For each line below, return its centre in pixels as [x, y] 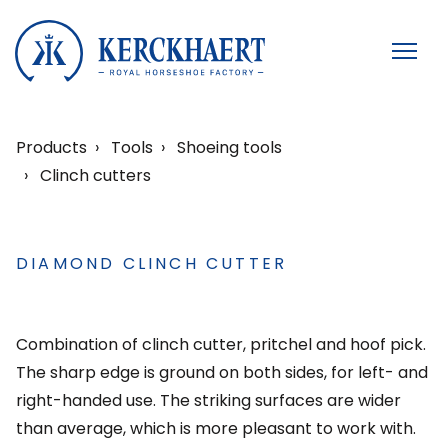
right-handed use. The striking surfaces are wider [208, 400]
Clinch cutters [95, 175]
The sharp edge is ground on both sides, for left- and [222, 372]
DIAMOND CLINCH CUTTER [152, 263]
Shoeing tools [229, 147]
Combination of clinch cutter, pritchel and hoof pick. [221, 344]
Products [51, 147]
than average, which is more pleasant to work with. [216, 428]
